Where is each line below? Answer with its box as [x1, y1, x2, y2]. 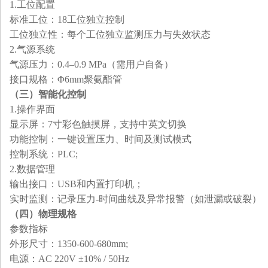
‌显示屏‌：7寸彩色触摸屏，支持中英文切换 [10, 119, 187, 129]
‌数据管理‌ [17, 164, 55, 174]
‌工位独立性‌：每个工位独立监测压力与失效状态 [10, 29, 211, 39]
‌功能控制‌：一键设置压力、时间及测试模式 [10, 134, 191, 144]
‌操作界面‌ [17, 104, 55, 114]
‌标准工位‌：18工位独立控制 [10, 14, 124, 25]
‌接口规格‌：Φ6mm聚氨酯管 [10, 74, 122, 84]
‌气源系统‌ [17, 44, 55, 54]
